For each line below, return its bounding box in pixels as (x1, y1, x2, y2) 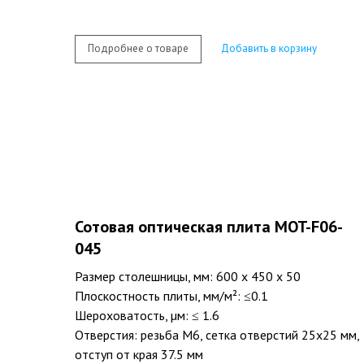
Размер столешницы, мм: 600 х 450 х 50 (75, 267, 301, 284)
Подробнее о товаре (88, 41, 188, 56)
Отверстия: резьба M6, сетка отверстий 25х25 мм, (75, 326, 359, 343)
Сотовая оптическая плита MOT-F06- (75, 215, 343, 237)
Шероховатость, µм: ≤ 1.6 (75, 306, 219, 323)
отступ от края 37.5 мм (75, 345, 203, 362)
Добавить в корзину (221, 41, 317, 56)
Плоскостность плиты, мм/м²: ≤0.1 (75, 287, 268, 304)
